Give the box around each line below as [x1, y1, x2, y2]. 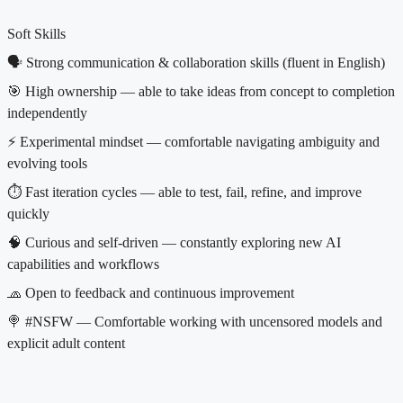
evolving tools [7, 156, 87, 172]
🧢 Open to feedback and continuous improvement [7, 285, 294, 301]
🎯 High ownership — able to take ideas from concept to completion [7, 84, 395, 100]
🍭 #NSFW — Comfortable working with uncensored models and [7, 314, 382, 330]
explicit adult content [7, 336, 125, 352]
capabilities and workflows [7, 256, 159, 273]
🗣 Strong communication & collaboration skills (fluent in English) [7, 55, 385, 71]
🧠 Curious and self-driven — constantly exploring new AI [7, 235, 341, 251]
